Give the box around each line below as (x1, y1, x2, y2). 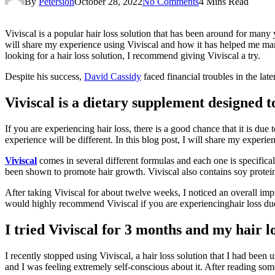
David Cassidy (84, 71, 141, 82)
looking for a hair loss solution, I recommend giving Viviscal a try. (5, 50, 260, 61)
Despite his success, (5, 71, 84, 82)
